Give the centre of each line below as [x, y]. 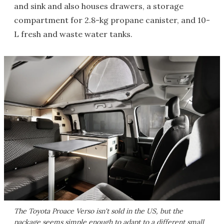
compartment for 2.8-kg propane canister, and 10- [112, 20]
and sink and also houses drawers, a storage [99, 6]
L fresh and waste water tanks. [73, 34]
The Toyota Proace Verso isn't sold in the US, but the [98, 211]
